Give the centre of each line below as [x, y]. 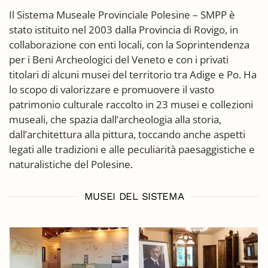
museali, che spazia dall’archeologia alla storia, [115, 119]
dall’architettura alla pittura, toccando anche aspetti [127, 134]
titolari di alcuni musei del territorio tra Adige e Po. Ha [133, 74]
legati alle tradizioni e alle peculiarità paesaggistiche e [132, 149]
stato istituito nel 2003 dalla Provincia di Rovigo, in [124, 29]
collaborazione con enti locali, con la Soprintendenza [129, 44]
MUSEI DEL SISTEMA [134, 196]
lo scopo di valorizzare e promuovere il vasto [112, 89]
